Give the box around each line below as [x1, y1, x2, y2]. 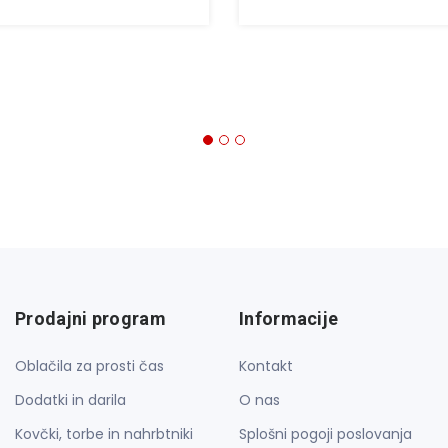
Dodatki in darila [15, 390, 126, 411]
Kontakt [239, 356, 293, 377]
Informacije [239, 308, 339, 330]
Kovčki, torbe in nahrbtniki [15, 424, 193, 445]
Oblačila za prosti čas [15, 356, 164, 377]
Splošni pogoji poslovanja [239, 424, 412, 445]
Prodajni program [15, 308, 166, 330]
